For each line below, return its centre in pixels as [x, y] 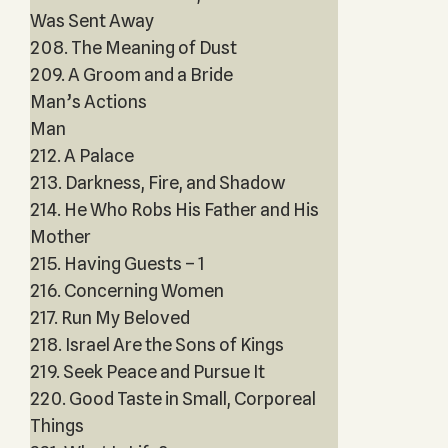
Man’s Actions [88, 101]
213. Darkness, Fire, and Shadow [157, 182]
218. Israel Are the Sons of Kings [156, 344]
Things [56, 425]
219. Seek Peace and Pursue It [147, 371]
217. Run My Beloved [109, 317]
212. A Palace [81, 155]
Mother [60, 236]
